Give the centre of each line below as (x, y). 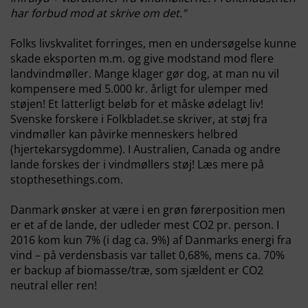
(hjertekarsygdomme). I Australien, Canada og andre (145, 149)
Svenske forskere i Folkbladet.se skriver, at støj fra (139, 119)
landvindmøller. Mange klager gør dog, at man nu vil (145, 74)
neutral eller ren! (65, 285)
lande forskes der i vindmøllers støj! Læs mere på (137, 164)
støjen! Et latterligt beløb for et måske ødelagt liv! (137, 104)
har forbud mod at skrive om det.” (100, 13)
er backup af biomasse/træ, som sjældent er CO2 (137, 270)
